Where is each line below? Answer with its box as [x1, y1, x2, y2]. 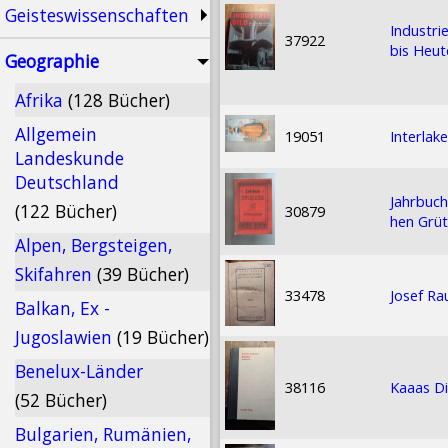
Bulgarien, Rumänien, [15, 422, 191, 446]
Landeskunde [15, 146, 124, 170]
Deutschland [15, 170, 119, 194]
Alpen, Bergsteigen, [15, 233, 172, 257]
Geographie [5, 49, 99, 73]
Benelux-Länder [15, 359, 143, 383]
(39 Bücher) [97, 262, 189, 286]
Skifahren [15, 262, 97, 286]
